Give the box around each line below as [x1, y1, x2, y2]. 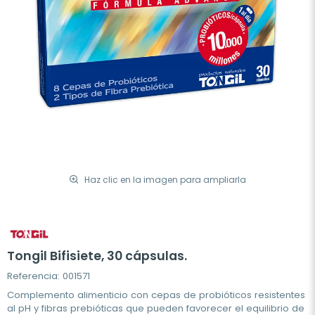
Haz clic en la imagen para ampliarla [84, 173, 246, 186]
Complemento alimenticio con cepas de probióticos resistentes [7, 288, 305, 302]
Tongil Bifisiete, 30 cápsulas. [7, 247, 187, 265]
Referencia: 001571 [7, 269, 90, 283]
